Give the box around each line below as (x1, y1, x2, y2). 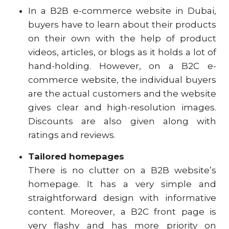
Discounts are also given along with (28, 116, 216, 126)
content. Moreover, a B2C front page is (28, 207, 216, 217)
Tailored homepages (28, 151, 124, 162)
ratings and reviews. (28, 130, 116, 140)
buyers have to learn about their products (28, 19, 216, 30)
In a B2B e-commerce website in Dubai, (28, 6, 216, 16)
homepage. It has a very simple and (28, 179, 216, 189)
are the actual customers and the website (28, 88, 216, 99)
